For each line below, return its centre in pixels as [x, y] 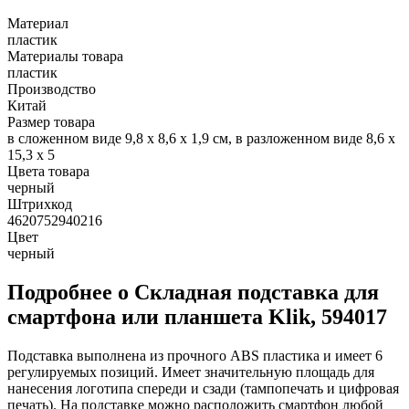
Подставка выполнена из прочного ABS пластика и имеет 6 [195, 355]
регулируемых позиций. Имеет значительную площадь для [191, 372]
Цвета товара [48, 171]
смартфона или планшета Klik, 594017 [197, 316]
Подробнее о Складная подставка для [193, 292]
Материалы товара [65, 56]
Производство [52, 89]
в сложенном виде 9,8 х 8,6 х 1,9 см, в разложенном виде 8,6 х [201, 138]
